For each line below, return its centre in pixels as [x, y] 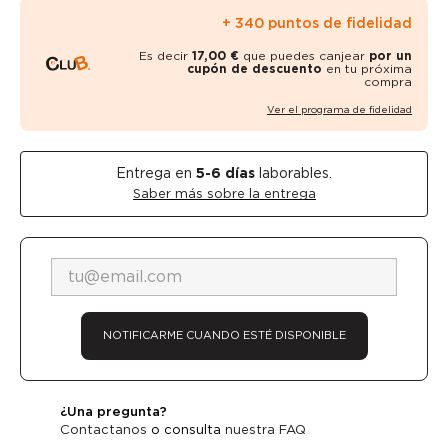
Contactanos [103, 429]
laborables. [293, 172]
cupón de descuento [256, 68]
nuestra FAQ [265, 429]
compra [388, 81]
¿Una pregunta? [113, 411]
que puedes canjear [304, 55]
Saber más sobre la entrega [224, 193]
